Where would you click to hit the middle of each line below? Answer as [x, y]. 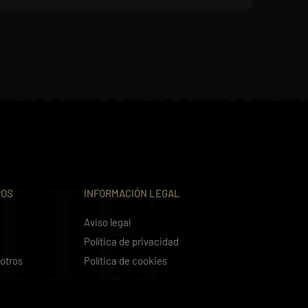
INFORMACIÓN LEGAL [132, 193]
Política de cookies [125, 261]
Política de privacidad [131, 241]
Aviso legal [107, 222]
